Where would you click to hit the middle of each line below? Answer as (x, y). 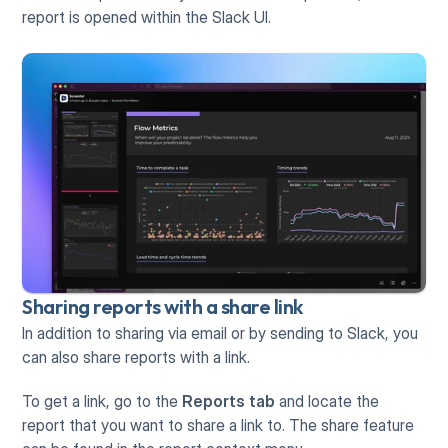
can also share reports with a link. (136, 357)
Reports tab (229, 401)
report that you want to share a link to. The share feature (218, 425)
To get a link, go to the (102, 401)
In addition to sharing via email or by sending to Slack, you (220, 333)
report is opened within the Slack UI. (147, 16)
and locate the (327, 401)
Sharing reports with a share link (162, 307)
